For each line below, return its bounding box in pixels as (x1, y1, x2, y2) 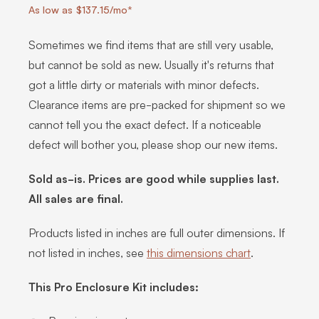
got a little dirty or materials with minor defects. (28, 76, 259, 92)
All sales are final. (28, 190, 123, 206)
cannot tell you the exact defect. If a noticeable (28, 116, 261, 132)
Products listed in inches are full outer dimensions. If (28, 224, 285, 240)
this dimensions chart (147, 244, 251, 260)
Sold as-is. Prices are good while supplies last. (28, 170, 279, 186)
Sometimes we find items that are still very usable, (28, 36, 273, 52)
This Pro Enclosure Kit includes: (28, 278, 199, 294)
